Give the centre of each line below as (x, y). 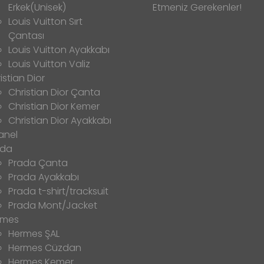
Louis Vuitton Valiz (49, 64)
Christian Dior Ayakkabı (60, 120)
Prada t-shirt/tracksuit (58, 191)
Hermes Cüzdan (45, 247)
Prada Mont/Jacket (53, 205)
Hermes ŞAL (34, 233)
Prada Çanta (38, 163)
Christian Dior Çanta (54, 92)
